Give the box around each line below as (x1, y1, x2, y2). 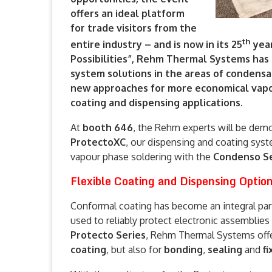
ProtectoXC (70, 136, 126, 149)
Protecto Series (70, 229, 146, 242)
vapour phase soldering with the (70, 151, 213, 163)
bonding (164, 243, 203, 256)
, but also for (106, 243, 164, 256)
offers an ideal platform (70, 7, 185, 19)
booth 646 (83, 121, 133, 134)
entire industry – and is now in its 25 (70, 38, 242, 51)
